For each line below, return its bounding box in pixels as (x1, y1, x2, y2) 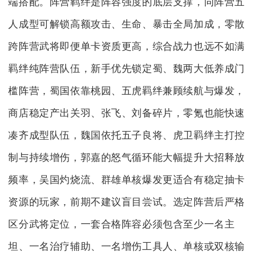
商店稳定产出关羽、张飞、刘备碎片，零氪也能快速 (8, 107, 246, 119)
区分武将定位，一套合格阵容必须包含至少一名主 (8, 218, 235, 230)
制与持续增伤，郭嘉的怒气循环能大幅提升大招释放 (8, 151, 246, 163)
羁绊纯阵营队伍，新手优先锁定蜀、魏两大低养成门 (8, 63, 246, 74)
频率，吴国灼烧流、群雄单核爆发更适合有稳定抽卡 (8, 174, 246, 185)
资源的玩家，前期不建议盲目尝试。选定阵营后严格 (8, 196, 246, 208)
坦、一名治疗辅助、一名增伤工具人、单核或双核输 (8, 240, 246, 252)
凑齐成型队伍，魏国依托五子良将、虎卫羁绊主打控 (8, 129, 246, 141)
